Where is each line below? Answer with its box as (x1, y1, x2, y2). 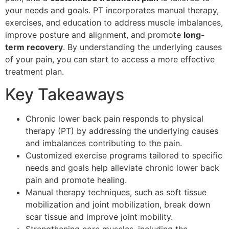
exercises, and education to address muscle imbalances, (5, 17, 223, 28)
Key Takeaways (5, 84, 124, 104)
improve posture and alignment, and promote (5, 29, 184, 40)
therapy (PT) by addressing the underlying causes (26, 125, 218, 136)
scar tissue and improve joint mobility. (26, 211, 173, 222)
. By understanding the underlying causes (63, 41, 222, 52)
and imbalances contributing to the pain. (26, 138, 182, 148)
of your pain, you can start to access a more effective (5, 54, 215, 64)
